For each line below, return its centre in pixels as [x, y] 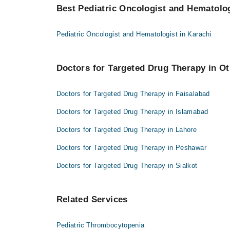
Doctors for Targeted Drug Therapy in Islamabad [132, 112]
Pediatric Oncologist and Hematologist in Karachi [134, 34]
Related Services [92, 200]
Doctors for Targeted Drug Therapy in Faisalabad [133, 94]
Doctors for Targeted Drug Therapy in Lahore [127, 130]
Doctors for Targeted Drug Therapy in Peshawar [131, 148]
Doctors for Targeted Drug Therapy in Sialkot [127, 166]
